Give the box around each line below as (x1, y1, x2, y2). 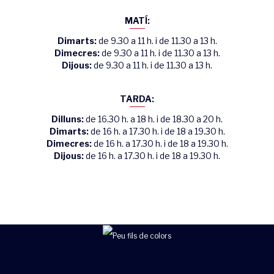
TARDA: (120, 94, 154, 105)
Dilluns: (51, 114, 84, 125)
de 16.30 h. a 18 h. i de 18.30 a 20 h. (84, 114, 223, 125)
